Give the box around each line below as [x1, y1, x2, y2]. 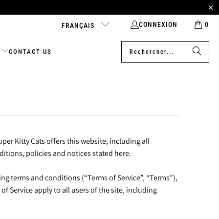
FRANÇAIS [61, 21, 96, 29]
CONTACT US [9, 47, 52, 55]
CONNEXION [139, 20, 177, 28]
